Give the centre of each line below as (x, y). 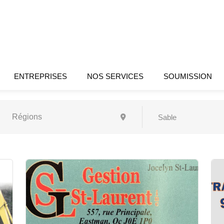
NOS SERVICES (115, 76)
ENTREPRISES (41, 76)
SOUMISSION (188, 76)
